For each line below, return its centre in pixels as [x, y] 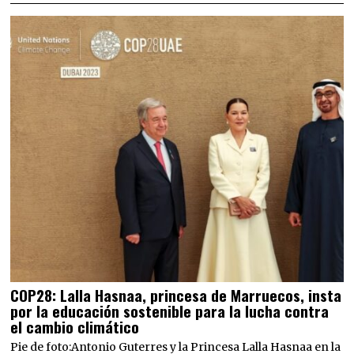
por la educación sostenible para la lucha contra [170, 310]
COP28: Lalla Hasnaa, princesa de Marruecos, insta [176, 294]
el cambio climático [75, 326]
